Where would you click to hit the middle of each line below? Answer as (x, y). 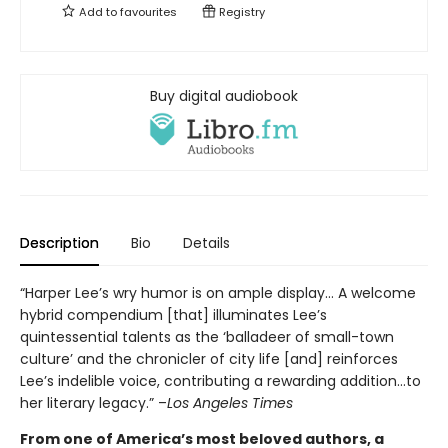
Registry (240, 12)
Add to (98, 12)
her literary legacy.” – (93, 402)
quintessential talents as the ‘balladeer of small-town (207, 336)
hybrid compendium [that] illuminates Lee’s (173, 314)
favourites (148, 12)
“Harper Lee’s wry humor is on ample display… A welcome (218, 292)
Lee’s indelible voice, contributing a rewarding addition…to (220, 380)
